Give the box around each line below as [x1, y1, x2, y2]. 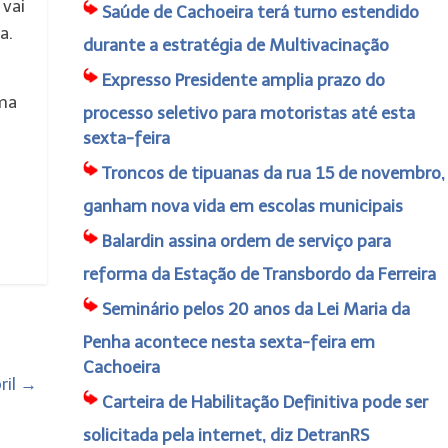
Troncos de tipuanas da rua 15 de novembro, [101, 163, 445, 183]
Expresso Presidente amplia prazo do [101, 70, 385, 90]
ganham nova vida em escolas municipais [82, 196, 403, 216]
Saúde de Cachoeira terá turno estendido [101, 2, 419, 22]
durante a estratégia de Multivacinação [82, 35, 389, 55]
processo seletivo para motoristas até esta [82, 103, 415, 123]
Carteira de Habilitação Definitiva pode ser [101, 392, 428, 412]
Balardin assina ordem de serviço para [101, 231, 391, 251]
